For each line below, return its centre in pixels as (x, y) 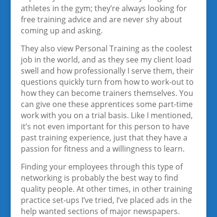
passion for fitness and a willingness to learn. (102, 149)
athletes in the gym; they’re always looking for (104, 8)
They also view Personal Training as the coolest (106, 48)
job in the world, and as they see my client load (106, 60)
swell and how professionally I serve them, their (107, 71)
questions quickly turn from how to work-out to (107, 82)
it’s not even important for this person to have (105, 126)
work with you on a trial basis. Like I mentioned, (107, 115)
